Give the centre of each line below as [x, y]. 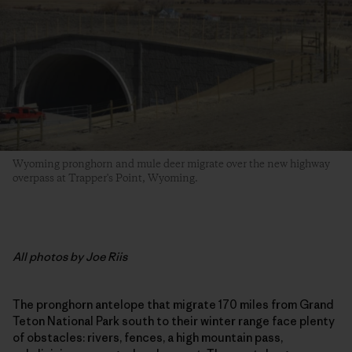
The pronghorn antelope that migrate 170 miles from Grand [173, 304]
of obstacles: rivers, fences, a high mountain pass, [148, 337]
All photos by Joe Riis [70, 256]
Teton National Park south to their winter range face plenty [174, 321]
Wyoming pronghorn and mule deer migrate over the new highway [171, 164]
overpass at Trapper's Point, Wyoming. [105, 178]
